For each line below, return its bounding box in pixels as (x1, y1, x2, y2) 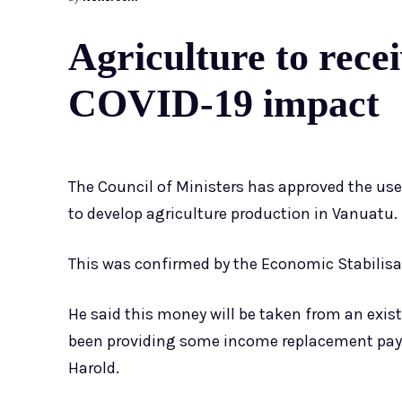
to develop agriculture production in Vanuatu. (68, 204, 398, 224)
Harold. (68, 358, 119, 379)
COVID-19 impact (68, 82, 380, 127)
